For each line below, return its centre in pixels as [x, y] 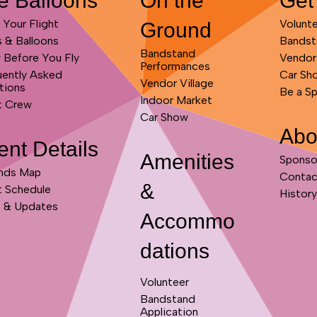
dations [174, 251]
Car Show [164, 117]
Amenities [187, 162]
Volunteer [164, 282]
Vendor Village [177, 83]
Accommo [187, 221]
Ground [175, 30]
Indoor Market [176, 100]
